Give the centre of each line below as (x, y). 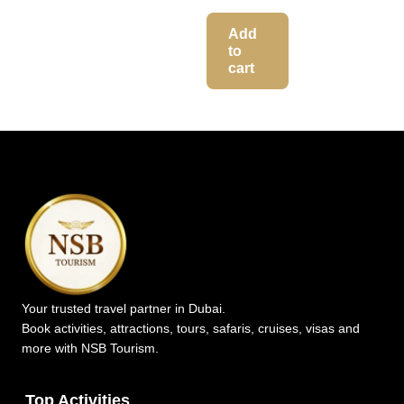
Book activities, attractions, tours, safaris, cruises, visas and (191, 328)
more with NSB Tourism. (90, 348)
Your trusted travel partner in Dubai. (124, 308)
